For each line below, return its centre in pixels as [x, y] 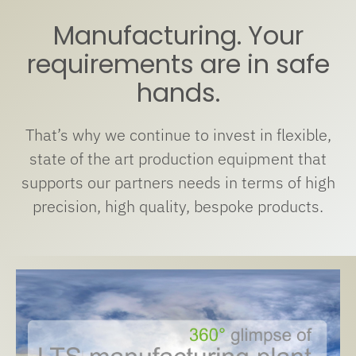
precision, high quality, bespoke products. [178, 207]
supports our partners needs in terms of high [178, 183]
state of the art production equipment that [178, 159]
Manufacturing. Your [178, 36]
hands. [178, 93]
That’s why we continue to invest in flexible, [178, 135]
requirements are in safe [178, 65]
